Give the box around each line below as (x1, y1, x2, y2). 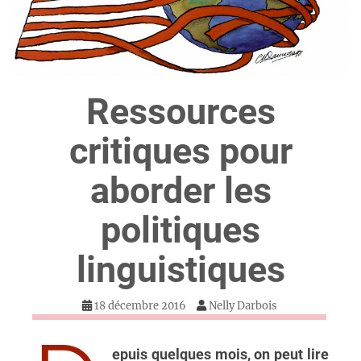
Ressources (85, 89, 276, 133)
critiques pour (68, 129, 293, 172)
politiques (101, 208, 260, 251)
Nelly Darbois (208, 298, 277, 313)
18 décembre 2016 (93, 298, 186, 313)
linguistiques (76, 247, 285, 291)
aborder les (89, 168, 272, 212)
